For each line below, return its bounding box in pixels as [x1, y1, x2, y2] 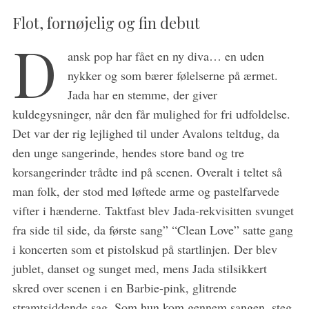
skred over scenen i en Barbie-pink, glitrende [12, 279, 237, 296]
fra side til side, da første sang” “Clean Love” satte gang [12, 221, 293, 238]
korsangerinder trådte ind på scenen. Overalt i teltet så [12, 163, 282, 180]
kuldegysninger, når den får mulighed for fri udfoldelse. [12, 105, 290, 122]
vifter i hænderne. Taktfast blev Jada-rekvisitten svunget [12, 201, 294, 219]
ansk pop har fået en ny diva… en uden [67, 47, 264, 64]
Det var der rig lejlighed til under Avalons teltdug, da [12, 124, 279, 141]
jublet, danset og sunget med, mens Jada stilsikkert [12, 259, 267, 277]
